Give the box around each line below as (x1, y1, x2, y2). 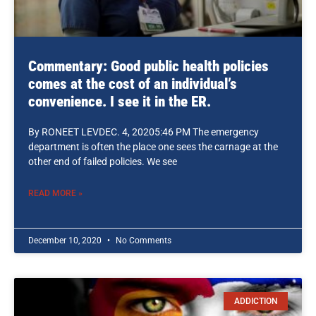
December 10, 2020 (28, 236, 104, 245)
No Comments (114, 236, 171, 245)
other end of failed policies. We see (28, 156, 177, 167)
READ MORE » (28, 188, 83, 198)
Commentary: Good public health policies (28, 58, 269, 75)
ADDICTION (233, 296, 278, 307)
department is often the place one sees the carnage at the (28, 141, 278, 152)
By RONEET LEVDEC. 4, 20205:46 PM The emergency (28, 126, 259, 138)
